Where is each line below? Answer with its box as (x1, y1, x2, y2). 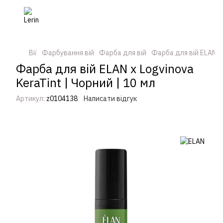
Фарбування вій (42, 48, 94, 57)
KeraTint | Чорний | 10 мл (16, 75, 155, 91)
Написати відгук (84, 94, 137, 103)
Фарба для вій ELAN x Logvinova (16, 61, 194, 77)
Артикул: (16, 94, 45, 103)
